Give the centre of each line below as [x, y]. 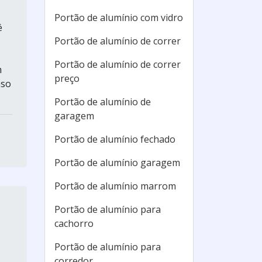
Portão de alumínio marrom [115, 186]
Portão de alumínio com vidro [119, 18]
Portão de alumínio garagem [117, 163]
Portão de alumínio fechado [115, 139]
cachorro [74, 223]
